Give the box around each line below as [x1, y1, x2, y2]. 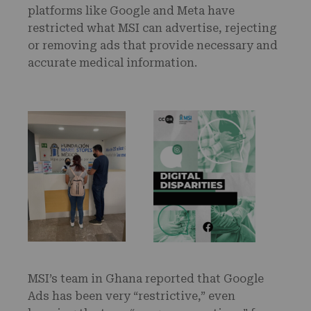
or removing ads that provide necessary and [28, 39, 278, 52]
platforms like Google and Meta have [28, 4, 235, 17]
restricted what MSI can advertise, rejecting [28, 22, 277, 35]
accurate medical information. [28, 56, 203, 69]
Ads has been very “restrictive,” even [28, 289, 235, 303]
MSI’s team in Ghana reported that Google [28, 271, 264, 285]
